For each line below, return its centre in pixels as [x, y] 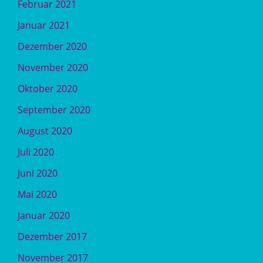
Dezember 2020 [52, 47]
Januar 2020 [44, 216]
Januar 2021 [44, 26]
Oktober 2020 [48, 89]
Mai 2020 [37, 195]
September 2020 [54, 110]
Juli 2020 [36, 152]
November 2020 [53, 68]
